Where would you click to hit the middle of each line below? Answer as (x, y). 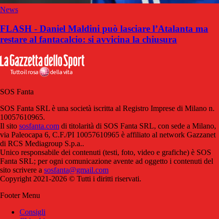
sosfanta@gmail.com (76, 170)
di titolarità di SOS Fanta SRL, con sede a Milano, (138, 126)
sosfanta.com (39, 126)
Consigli (33, 212)
